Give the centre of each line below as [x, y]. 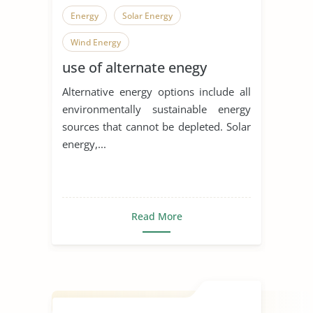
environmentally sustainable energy [156, 109]
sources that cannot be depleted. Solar [156, 126]
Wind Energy [96, 42]
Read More [156, 216]
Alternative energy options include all [156, 91]
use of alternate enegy [134, 67]
